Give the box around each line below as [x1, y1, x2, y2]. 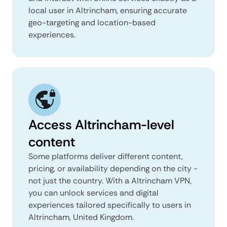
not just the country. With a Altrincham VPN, [28, 175, 192, 186]
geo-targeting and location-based [28, 17, 156, 28]
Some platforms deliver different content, [28, 150, 183, 162]
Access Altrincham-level [28, 116, 174, 133]
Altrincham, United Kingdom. [28, 211, 134, 222]
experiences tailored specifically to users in [28, 199, 191, 210]
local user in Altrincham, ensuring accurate [28, 5, 187, 16]
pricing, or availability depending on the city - [28, 163, 198, 174]
